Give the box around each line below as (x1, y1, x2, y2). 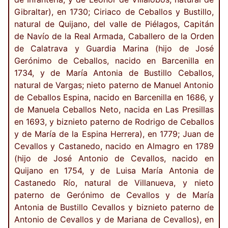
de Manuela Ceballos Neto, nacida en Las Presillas (14, 104, 214, 115)
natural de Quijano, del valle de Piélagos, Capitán (14, 19, 214, 30)
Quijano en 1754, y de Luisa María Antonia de (14, 165, 214, 176)
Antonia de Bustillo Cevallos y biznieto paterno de (14, 202, 214, 213)
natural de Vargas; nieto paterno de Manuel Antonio (14, 80, 214, 91)
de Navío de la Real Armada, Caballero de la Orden (14, 31, 214, 42)
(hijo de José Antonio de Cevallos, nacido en (14, 153, 214, 164)
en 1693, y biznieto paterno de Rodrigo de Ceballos (14, 117, 214, 127)
